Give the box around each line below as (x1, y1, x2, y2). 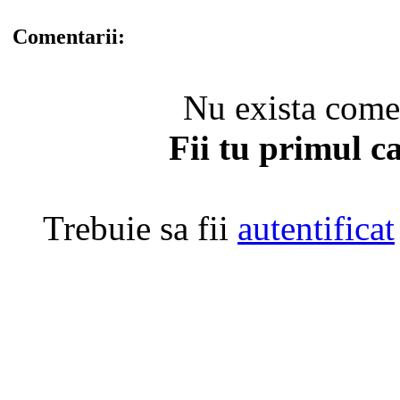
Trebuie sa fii (43, 208, 237, 247)
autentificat (237, 208, 395, 247)
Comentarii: (7, 24, 125, 48)
